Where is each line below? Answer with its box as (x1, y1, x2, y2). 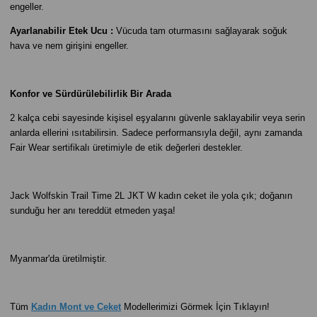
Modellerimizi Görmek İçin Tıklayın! (124, 301, 270, 312)
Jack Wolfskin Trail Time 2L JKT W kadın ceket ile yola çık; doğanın (10, 190, 292, 201)
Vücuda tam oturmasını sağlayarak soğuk (113, 25, 287, 36)
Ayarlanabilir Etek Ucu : (10, 25, 113, 36)
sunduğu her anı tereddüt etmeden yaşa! (10, 205, 175, 216)
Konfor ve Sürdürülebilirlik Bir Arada (10, 88, 171, 99)
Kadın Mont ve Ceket (31, 301, 121, 312)
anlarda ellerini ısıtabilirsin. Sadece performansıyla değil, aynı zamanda (10, 127, 302, 138)
